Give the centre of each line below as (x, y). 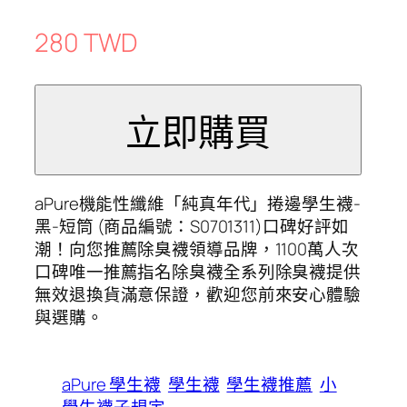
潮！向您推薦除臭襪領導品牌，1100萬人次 (197, 248)
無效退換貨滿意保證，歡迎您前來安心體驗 (198, 294)
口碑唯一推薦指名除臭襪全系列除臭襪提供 (198, 271)
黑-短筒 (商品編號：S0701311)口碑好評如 (192, 226)
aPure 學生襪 (112, 385)
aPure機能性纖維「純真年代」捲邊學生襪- (198, 203)
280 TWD (86, 42)
